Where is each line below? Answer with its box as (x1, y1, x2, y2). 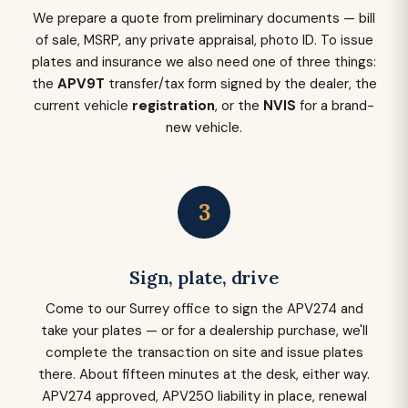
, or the (215, 97, 263, 115)
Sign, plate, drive (129, 266, 279, 289)
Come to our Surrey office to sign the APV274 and (45, 300, 363, 318)
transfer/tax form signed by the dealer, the (104, 75, 377, 93)
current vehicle (34, 97, 132, 115)
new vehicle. (166, 118, 242, 137)
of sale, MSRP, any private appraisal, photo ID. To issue (35, 31, 373, 49)
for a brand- (296, 97, 374, 115)
